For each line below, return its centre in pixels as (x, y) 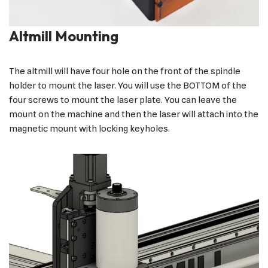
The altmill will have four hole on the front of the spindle (125, 71)
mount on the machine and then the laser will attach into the (134, 115)
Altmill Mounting (64, 36)
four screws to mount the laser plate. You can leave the (123, 100)
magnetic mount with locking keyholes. (89, 129)
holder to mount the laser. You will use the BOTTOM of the (128, 86)
